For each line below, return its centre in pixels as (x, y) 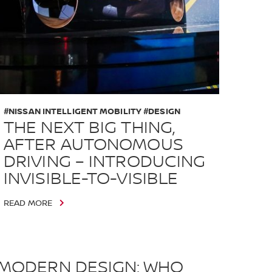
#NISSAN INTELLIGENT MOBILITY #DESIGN (92, 111)
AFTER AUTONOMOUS (93, 145)
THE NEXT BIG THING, (89, 128)
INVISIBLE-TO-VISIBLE (91, 179)
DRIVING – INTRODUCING (104, 162)
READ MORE (28, 203)
